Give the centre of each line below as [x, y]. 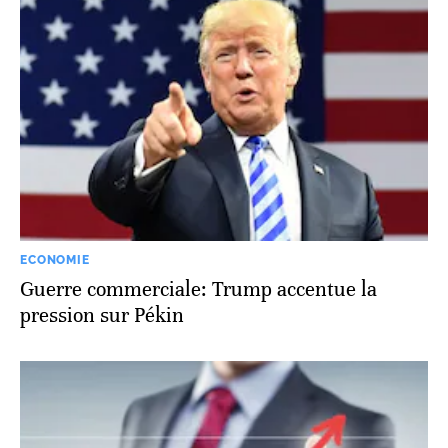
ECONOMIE [55, 259]
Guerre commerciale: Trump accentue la [198, 289]
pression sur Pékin [102, 315]
